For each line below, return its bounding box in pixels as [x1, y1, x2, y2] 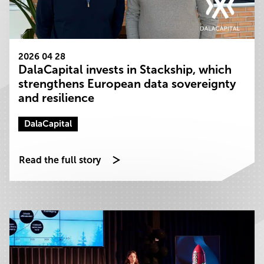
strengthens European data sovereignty [18, 77, 236, 91]
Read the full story [19, 154, 101, 166]
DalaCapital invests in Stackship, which [18, 62, 232, 77]
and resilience [18, 91, 94, 105]
